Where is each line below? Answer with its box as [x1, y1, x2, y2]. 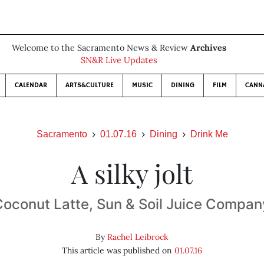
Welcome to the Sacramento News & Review [12, 42, 190, 53]
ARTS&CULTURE [65, 81, 114, 90]
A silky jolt [71, 156, 193, 190]
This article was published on [61, 245, 174, 256]
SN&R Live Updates [81, 55, 157, 65]
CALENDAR [15, 81, 47, 90]
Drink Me [190, 129, 228, 139]
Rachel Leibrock [107, 232, 169, 242]
